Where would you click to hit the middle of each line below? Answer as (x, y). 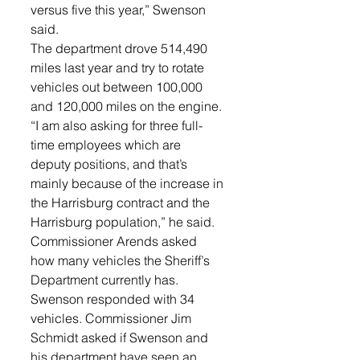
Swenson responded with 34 (114, 299)
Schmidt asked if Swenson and (121, 337)
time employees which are (107, 145)
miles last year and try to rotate (119, 67)
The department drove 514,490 (121, 48)
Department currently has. (106, 280)
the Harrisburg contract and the (122, 202)
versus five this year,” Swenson (120, 10)
